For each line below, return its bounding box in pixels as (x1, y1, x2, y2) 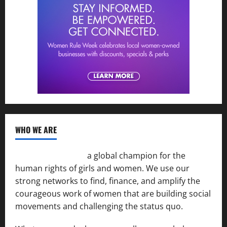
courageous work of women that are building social (15, 188, 211, 200)
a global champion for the (85, 150, 185, 162)
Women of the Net (15, 150, 85, 162)
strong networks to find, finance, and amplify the (15, 175, 200, 187)
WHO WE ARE (15, 124, 57, 136)
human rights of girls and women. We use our (15, 163, 190, 174)
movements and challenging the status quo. (15, 201, 183, 212)
